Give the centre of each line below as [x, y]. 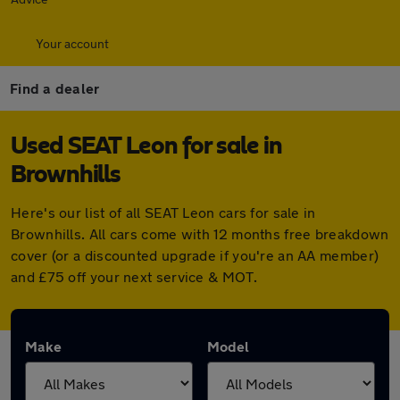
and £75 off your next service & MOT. [134, 276]
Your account [72, 43]
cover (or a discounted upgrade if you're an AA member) [195, 255]
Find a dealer [55, 88]
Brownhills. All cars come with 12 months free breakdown [200, 233]
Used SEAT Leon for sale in [146, 146]
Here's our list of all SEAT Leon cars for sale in [163, 212]
